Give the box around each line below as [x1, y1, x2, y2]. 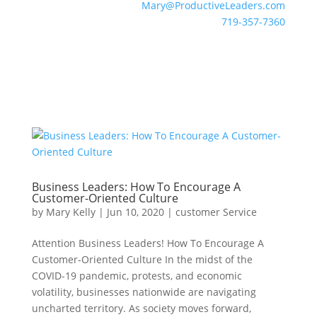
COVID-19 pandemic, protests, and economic [31, 269, 242, 282]
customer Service [175, 205, 257, 219]
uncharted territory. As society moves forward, [31, 301, 251, 315]
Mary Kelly [45, 205, 96, 219]
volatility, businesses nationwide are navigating [31, 285, 256, 299]
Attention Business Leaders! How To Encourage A [31, 236, 264, 250]
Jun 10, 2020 [106, 205, 164, 219]
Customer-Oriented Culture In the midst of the [31, 253, 253, 266]
